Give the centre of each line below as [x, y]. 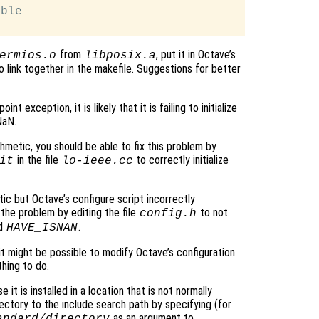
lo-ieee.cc [97, 161]
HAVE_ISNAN [42, 228]
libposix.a [120, 56]
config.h [168, 214]
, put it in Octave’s [196, 55]
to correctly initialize [181, 160]
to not [212, 213]
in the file [37, 160]
